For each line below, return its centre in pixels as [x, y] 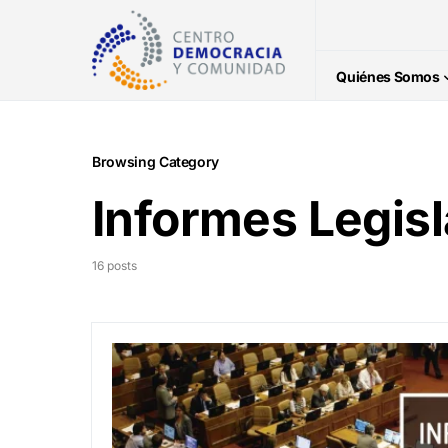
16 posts [114, 265]
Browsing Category [156, 161]
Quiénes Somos [388, 76]
